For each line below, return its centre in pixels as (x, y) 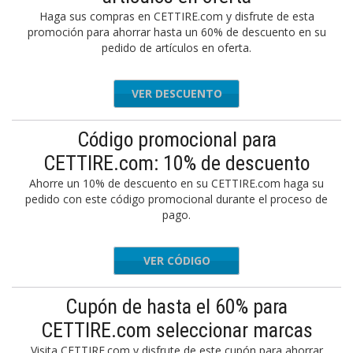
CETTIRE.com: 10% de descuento (176, 163)
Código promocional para (176, 139)
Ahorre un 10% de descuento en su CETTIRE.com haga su (176, 183)
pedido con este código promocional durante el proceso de (176, 199)
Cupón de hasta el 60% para (176, 307)
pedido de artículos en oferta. (176, 48)
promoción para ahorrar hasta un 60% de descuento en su (176, 32)
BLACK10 (206, 260)
